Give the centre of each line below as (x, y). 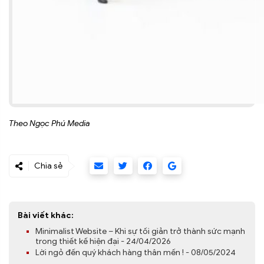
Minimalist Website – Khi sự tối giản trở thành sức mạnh (140, 232)
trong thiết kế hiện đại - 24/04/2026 (103, 242)
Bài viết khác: (46, 216)
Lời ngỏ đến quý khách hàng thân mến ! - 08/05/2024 (136, 253)
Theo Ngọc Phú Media (49, 124)
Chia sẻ (48, 166)
